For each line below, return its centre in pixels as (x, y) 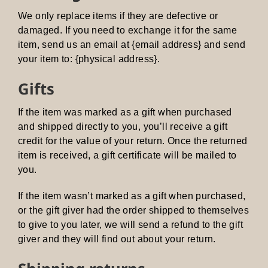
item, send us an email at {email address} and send (132, 44)
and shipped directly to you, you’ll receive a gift (123, 126)
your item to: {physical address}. (89, 59)
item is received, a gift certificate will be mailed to (127, 155)
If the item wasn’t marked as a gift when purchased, (132, 196)
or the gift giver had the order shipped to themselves (134, 210)
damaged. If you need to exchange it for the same (128, 30)
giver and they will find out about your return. (117, 239)
